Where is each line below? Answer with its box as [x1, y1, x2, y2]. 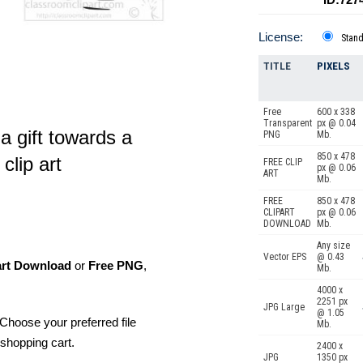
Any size [317, 240, 350, 251]
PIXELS [317, 60, 350, 72]
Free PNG [88, 258, 143, 273]
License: [258, 30, 303, 44]
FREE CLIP [263, 156, 302, 168]
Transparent [263, 117, 312, 129]
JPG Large [263, 301, 305, 313]
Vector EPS [263, 251, 306, 263]
